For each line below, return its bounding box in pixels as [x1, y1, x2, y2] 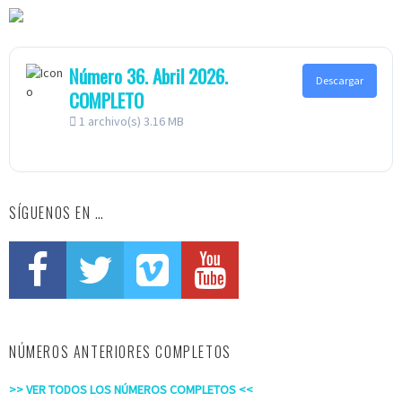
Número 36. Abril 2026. [68, 61, 228, 90]
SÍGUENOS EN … [9, 202, 105, 224]
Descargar [315, 73, 363, 87]
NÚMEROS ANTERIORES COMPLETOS [9, 341, 232, 363]
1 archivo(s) [75, 112, 144, 129]
